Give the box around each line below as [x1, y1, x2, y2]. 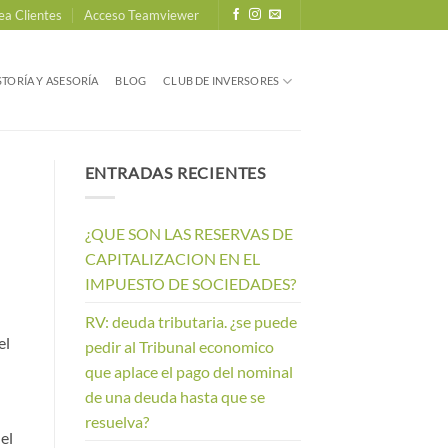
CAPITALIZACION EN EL [84, 248, 260, 268]
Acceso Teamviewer [84, 7, 200, 23]
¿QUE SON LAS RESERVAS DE [84, 223, 293, 243]
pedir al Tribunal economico [84, 336, 274, 356]
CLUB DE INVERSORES [163, 74, 280, 87]
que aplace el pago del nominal [84, 361, 293, 381]
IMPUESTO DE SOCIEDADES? [84, 273, 296, 293]
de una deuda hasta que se [84, 386, 265, 406]
